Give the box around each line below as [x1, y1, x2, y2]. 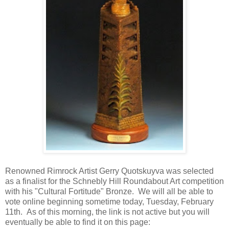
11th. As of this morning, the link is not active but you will [5, 207, 210, 216]
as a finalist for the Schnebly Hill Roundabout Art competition [5, 176, 224, 186]
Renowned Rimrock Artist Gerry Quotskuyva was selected [5, 166, 214, 175]
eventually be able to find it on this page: [5, 217, 150, 226]
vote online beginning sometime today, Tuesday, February [5, 197, 214, 206]
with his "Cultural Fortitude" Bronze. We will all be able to [5, 187, 213, 196]
